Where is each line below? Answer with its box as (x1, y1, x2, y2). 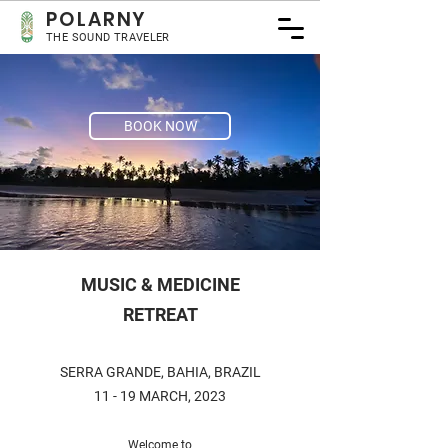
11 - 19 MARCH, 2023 (94, 388, 226, 404)
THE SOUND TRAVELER (46, 31, 170, 44)
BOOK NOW (123, 118, 197, 134)
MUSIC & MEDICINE (80, 274, 240, 295)
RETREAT (122, 304, 198, 325)
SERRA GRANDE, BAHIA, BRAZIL (59, 364, 261, 380)
